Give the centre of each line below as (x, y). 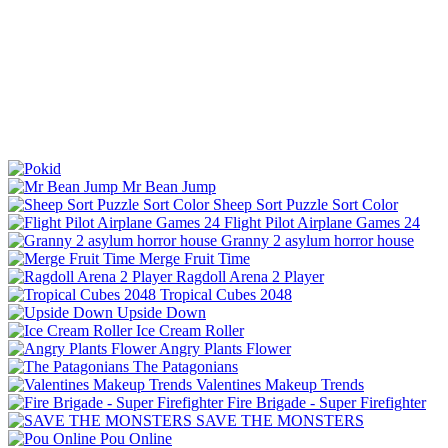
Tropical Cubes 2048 (226, 294)
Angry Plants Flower (225, 348)
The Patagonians (185, 366)
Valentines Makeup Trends (280, 384)
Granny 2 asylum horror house (317, 240)
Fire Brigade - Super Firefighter (326, 402)
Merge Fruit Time (194, 258)
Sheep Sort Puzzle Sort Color (305, 204)
